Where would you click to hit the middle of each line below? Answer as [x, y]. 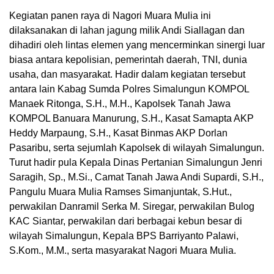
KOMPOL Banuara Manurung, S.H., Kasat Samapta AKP [131, 119]
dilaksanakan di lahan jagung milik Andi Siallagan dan [127, 31]
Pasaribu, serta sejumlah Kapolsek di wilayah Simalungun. [137, 148]
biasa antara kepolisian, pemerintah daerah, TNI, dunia [128, 60]
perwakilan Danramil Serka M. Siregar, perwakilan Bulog [132, 207]
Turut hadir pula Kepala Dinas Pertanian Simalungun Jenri [136, 163]
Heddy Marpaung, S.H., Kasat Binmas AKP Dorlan [118, 133]
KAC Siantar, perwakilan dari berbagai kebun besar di [126, 221]
